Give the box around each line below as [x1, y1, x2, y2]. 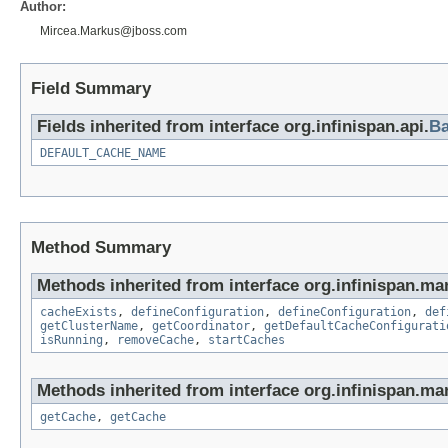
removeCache [117, 332, 194, 347]
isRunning [40, 332, 103, 347]
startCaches [208, 332, 285, 347]
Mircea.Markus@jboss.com [40, 23, 187, 38]
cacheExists [40, 304, 117, 319]
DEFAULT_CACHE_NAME [40, 145, 166, 160]
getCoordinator [152, 318, 250, 333]
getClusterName [40, 318, 138, 333]
